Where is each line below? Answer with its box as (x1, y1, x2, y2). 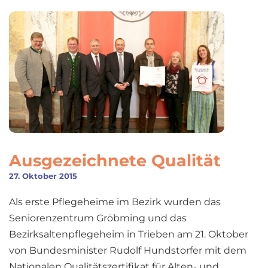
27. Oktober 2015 (9, 170, 77, 181)
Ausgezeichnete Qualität (9, 150, 221, 170)
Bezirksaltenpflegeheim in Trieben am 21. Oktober (9, 228, 248, 240)
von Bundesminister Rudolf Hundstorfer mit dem (9, 244, 246, 256)
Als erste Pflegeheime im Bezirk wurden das (9, 196, 221, 208)
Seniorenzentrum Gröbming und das (9, 212, 187, 224)
